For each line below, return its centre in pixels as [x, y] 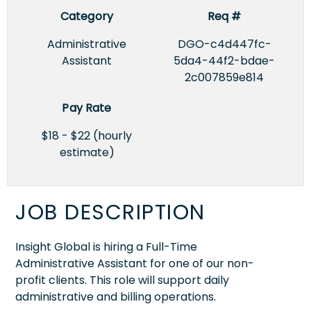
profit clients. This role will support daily [122, 280]
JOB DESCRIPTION [110, 212]
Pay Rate [87, 108]
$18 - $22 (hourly [87, 135]
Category [87, 16]
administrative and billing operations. [116, 296]
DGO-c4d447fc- [224, 44]
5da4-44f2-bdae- [224, 60]
